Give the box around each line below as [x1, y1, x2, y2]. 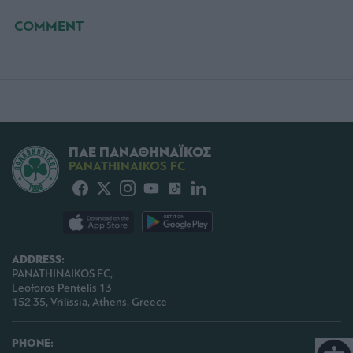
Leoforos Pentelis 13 [12, 281, 112, 295]
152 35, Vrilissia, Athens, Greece [12, 295, 167, 310]
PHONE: [12, 336, 54, 351]
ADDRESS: [12, 252, 65, 268]
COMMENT [14, 17, 84, 35]
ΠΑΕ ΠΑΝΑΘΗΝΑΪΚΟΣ [69, 143, 211, 162]
